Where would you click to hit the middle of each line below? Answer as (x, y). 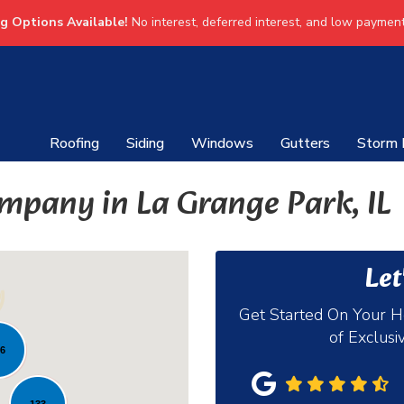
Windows (222, 143)
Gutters (305, 143)
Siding (145, 143)
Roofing (74, 143)
